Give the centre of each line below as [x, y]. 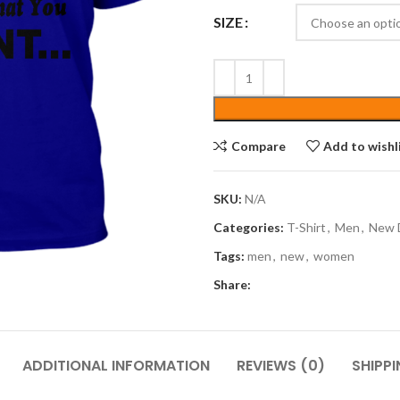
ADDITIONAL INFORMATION [116, 366]
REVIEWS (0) [280, 366]
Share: [232, 284]
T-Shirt [306, 227]
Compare [258, 146]
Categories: [249, 227]
